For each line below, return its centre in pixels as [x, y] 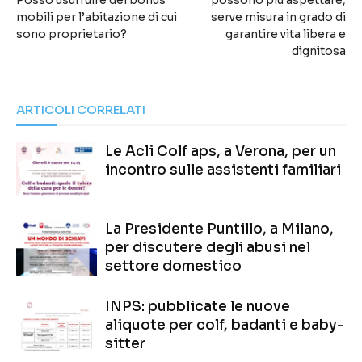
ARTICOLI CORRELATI [81, 109]
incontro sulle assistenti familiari [223, 170]
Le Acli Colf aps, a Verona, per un [221, 151]
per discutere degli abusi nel [208, 247]
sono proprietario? [72, 34]
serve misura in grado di [278, 17]
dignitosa [319, 51]
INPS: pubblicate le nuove [198, 306]
